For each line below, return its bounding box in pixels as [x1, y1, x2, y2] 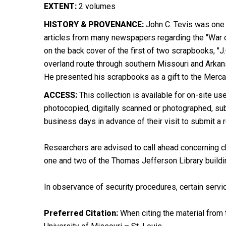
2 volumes [77, 2, 116, 11]
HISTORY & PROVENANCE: [44, 20, 144, 29]
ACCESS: [44, 90, 77, 100]
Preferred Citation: [44, 208, 118, 218]
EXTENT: [44, 2, 77, 11]
